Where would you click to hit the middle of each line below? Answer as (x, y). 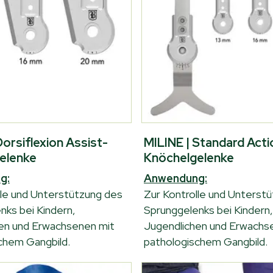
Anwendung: (175, 178)
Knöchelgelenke (189, 158)
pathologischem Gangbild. (206, 242)
